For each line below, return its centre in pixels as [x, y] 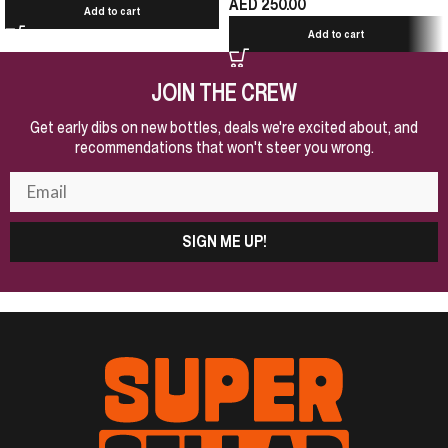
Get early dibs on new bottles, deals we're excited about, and [224, 126]
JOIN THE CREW [224, 92]
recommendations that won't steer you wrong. [224, 146]
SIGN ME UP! [224, 241]
